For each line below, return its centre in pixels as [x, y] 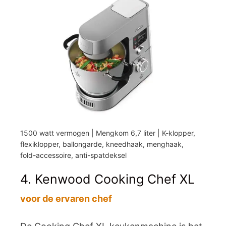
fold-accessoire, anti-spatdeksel [73, 155]
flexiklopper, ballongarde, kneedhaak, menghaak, [102, 144]
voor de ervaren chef [66, 198]
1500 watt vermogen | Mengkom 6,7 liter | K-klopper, [108, 133]
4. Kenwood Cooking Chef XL [107, 179]
